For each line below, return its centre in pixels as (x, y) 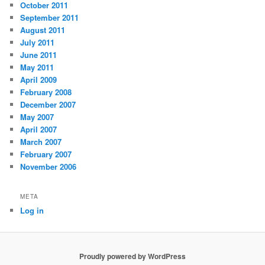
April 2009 (39, 80)
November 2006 (49, 167)
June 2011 (39, 55)
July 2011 (38, 43)
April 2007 (39, 130)
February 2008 (46, 92)
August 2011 (43, 30)
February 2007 (46, 154)
